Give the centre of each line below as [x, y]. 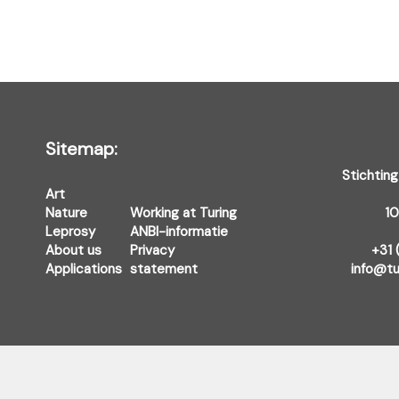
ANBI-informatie [179, 232]
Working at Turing [183, 213]
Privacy [152, 250]
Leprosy [70, 232]
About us [73, 250]
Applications [83, 269]
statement [163, 269]
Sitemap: [81, 149]
